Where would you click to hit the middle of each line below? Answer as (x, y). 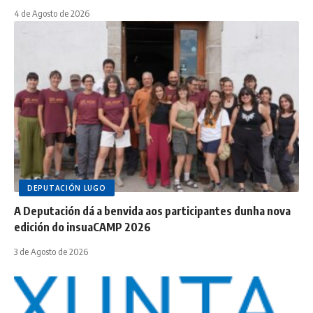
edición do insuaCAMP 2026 (82, 227)
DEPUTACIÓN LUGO (67, 188)
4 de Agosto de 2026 (52, 14)
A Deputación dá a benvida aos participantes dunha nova (152, 211)
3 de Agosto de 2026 (51, 252)
